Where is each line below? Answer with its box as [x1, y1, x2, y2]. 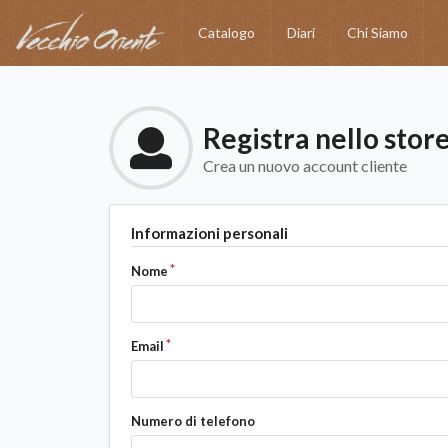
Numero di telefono [130, 413, 255, 430]
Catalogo [198, 24, 255, 42]
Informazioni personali [130, 224, 288, 243]
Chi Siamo [347, 24, 408, 42]
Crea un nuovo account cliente [203, 156, 407, 176]
